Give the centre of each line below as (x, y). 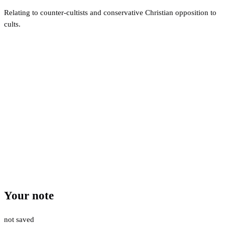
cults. (12, 24)
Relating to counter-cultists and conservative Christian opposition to (110, 12)
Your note (29, 196)
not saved (19, 219)
